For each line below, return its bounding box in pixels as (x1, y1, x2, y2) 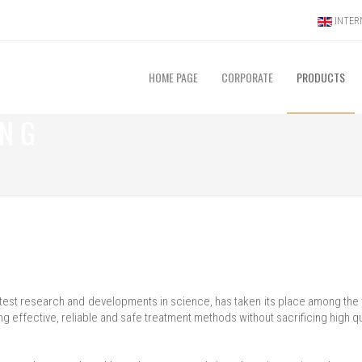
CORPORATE (221, 69, 273, 86)
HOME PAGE (149, 69, 198, 86)
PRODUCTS (297, 69, 345, 86)
